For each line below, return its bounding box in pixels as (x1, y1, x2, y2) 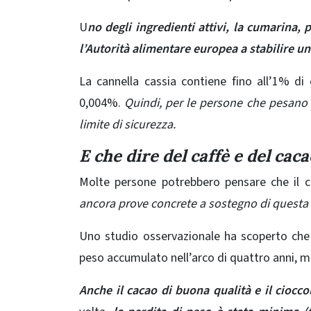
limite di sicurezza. (79, 115, 176, 133)
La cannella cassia (79, 72, 182, 90)
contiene (181, 72, 227, 90)
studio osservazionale (105, 227, 220, 245)
